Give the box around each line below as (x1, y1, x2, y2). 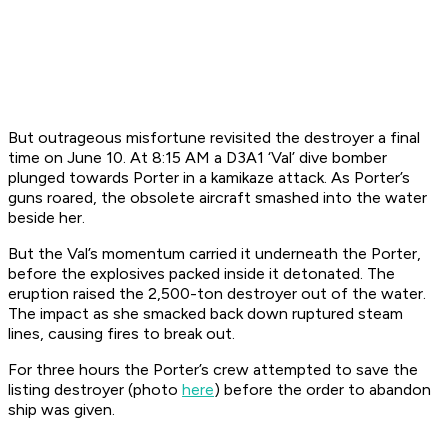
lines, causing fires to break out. (8, 324, 239, 344)
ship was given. (8, 400, 115, 420)
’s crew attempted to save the (199, 360, 418, 380)
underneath (255, 244, 338, 264)
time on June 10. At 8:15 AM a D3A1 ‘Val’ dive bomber (8, 148, 387, 168)
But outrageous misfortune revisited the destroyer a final (8, 128, 420, 148)
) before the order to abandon (214, 380, 431, 400)
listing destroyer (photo (8, 380, 182, 400)
